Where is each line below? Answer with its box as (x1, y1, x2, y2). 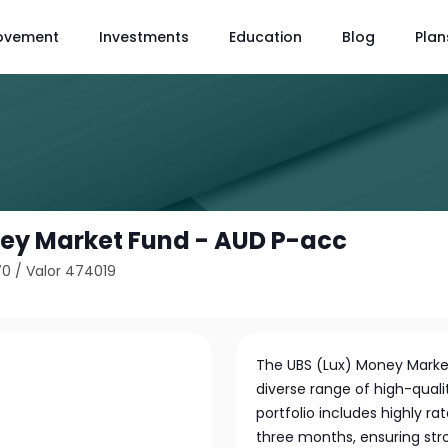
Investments (99, 26, 189, 47)
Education (229, 26, 302, 47)
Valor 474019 (26, 261, 117, 281)
